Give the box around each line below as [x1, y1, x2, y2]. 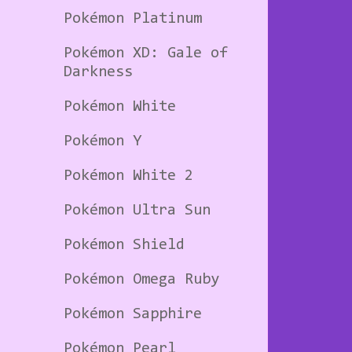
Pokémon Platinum [64, 10, 202, 27]
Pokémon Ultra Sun [64, 202, 211, 218]
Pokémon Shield [64, 236, 185, 253]
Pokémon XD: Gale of [64, 45, 228, 61]
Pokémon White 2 [64, 167, 193, 184]
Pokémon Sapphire [64, 306, 202, 322]
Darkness [64, 64, 133, 80]
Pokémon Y [64, 133, 141, 149]
